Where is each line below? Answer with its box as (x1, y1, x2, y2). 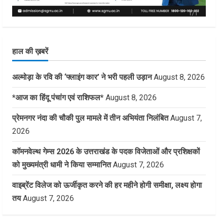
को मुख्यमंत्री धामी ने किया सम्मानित (12, 160, 111, 170)
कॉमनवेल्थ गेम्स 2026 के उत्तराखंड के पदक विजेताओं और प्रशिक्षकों (12, 147, 200, 157)
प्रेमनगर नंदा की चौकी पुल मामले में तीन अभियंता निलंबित (12, 113, 168, 123)
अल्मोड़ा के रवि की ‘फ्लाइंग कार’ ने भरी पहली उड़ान (12, 73, 152, 82)
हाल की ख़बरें (12, 47, 48, 56)
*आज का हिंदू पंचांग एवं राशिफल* (12, 93, 104, 103)
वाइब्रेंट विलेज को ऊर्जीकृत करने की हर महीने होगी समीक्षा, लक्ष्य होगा (12, 181, 202, 190)
